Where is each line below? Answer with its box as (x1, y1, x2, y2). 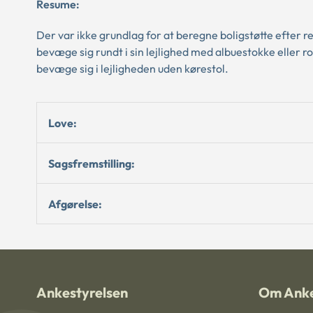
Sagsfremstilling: (48, 156, 135, 170)
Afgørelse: (48, 196, 102, 211)
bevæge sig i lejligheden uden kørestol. (36, 61, 228, 75)
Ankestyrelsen (36, 284, 128, 301)
